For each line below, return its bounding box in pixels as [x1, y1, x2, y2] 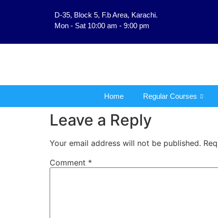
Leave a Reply [50, 110, 152, 129]
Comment [50, 158, 88, 168]
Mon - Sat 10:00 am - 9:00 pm [54, 21, 149, 30]
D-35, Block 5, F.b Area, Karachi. [54, 11, 158, 19]
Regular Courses [143, 91, 197, 100]
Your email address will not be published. [50, 138, 201, 148]
